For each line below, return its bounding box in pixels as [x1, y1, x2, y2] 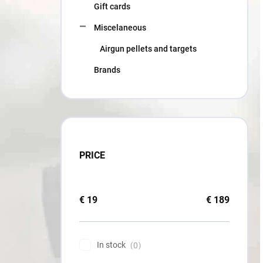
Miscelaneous [94, 23, 146, 32]
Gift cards [94, 2, 130, 11]
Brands [94, 65, 120, 75]
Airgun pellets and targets [100, 44, 197, 53]
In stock [97, 240, 127, 249]
